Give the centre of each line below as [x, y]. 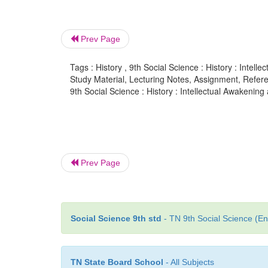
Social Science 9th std [116, 218]
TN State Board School [117, 262]
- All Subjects [189, 262]
